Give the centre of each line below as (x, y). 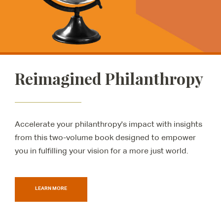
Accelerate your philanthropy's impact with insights (109, 124)
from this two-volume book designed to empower (105, 138)
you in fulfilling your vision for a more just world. (102, 151)
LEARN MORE (51, 188)
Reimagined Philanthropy (109, 78)
